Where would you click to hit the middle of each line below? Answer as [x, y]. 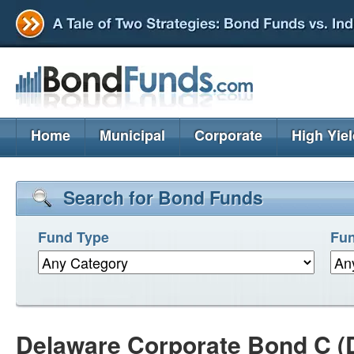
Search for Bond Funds [163, 197]
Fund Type [73, 237]
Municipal [132, 135]
